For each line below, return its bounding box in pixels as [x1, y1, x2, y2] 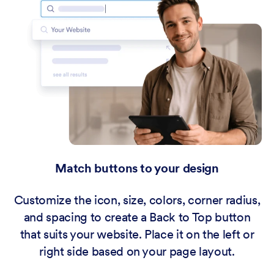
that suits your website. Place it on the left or [20, 226, 254, 242]
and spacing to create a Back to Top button [23, 209, 251, 225]
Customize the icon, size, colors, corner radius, [13, 191, 261, 208]
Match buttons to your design [55, 160, 219, 176]
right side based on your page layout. [39, 243, 235, 259]
